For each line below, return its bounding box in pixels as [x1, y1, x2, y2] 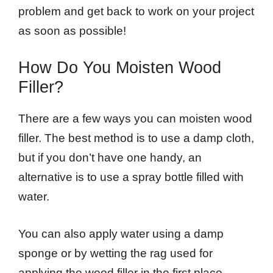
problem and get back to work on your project [18, 4, 254, 18]
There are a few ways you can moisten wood [18, 112, 252, 126]
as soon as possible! [18, 24, 126, 37]
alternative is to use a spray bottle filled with [18, 171, 244, 184]
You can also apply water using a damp [18, 227, 224, 240]
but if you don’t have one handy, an [18, 151, 202, 165]
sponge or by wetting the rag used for [18, 246, 213, 260]
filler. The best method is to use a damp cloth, [18, 132, 254, 145]
